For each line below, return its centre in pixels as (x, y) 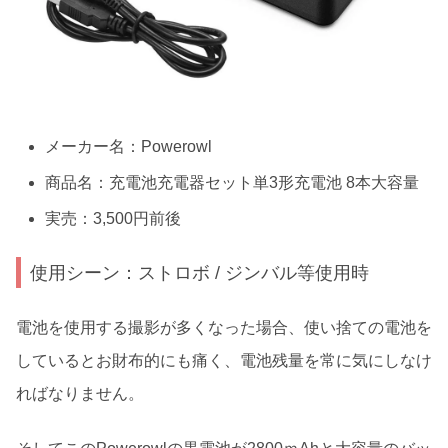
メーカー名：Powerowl (129, 146)
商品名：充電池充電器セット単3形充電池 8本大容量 (232, 182)
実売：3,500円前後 (113, 218)
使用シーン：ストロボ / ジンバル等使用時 (200, 272)
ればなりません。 (80, 393)
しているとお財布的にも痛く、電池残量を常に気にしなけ (224, 360)
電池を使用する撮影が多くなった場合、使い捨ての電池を (224, 327)
